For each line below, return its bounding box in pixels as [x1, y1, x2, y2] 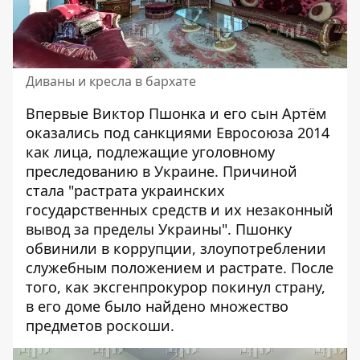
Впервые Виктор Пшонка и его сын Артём [26, 104, 326, 124]
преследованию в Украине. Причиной [26, 162, 297, 182]
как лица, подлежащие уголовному [26, 142, 275, 162]
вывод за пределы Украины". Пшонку [26, 219, 292, 239]
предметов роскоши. [26, 316, 174, 336]
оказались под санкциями [26, 123, 212, 143]
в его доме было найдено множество [26, 297, 288, 317]
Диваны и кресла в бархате [26, 72, 196, 91]
